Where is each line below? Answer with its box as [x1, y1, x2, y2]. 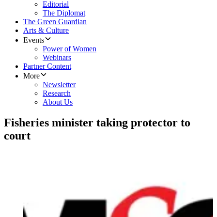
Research [43, 89, 71, 98]
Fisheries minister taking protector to [4, 116, 190, 129]
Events [23, 36, 44, 45]
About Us [43, 98, 73, 107]
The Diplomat [43, 9, 85, 17]
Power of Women [43, 45, 96, 53]
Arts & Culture [23, 26, 69, 35]
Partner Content [23, 62, 71, 71]
